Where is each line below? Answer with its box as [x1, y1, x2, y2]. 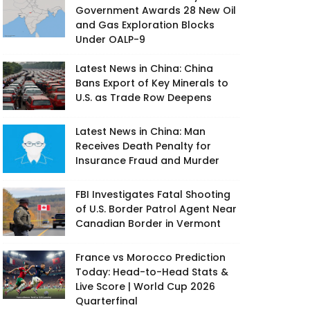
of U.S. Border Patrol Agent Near [75, 202, 237, 216]
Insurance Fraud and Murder [75, 154, 219, 167]
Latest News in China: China [75, 62, 213, 75]
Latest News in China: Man [75, 125, 206, 138]
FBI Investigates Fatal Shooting [75, 188, 230, 201]
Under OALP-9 [75, 33, 145, 46]
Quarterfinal [75, 294, 138, 308]
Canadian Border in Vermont [75, 217, 221, 230]
